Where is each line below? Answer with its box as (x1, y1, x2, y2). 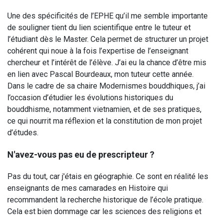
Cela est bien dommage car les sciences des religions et (7, 207, 201, 216)
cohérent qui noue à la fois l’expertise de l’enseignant (7, 46, 188, 55)
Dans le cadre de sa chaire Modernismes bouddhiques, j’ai (7, 81, 205, 91)
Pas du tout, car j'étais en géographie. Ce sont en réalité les (7, 172, 208, 181)
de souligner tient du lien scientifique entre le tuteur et (7, 23, 191, 32)
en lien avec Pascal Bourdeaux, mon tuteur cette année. (7, 70, 194, 79)
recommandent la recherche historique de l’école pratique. (7, 195, 203, 204)
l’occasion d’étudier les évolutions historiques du (7, 93, 173, 102)
